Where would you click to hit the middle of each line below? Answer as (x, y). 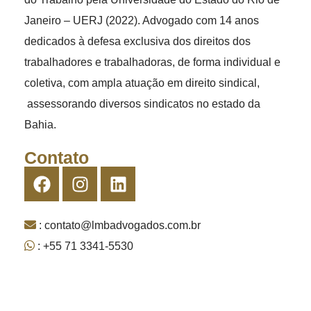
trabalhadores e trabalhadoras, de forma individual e (152, 62)
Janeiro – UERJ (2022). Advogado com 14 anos (142, 20)
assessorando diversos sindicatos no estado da (142, 104)
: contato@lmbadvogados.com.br (118, 225)
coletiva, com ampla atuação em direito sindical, (142, 83)
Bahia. (40, 125)
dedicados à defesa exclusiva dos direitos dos (137, 41)
